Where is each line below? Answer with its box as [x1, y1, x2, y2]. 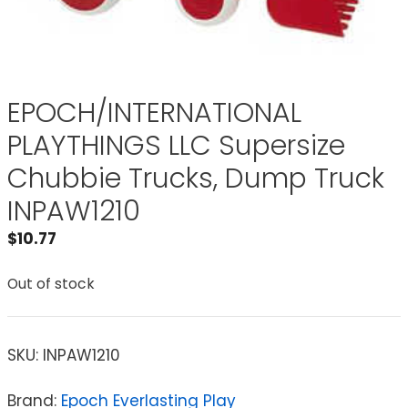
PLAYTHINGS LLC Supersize [7, 126, 345, 165]
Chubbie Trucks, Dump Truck [7, 158, 384, 198]
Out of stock [7, 274, 95, 294]
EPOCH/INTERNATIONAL [7, 93, 301, 132]
